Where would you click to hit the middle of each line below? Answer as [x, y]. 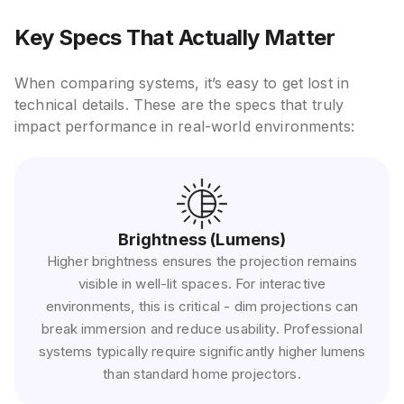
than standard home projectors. [202, 374]
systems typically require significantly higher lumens [202, 352]
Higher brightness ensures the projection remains [202, 262]
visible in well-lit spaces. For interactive [202, 284]
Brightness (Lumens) [202, 240]
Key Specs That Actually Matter [174, 38]
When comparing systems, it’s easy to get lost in [182, 83]
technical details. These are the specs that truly [179, 105]
